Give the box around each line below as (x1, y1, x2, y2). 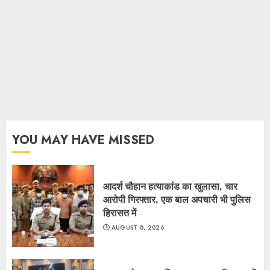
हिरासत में (103, 206, 136, 219)
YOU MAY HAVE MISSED (12, 131, 154, 149)
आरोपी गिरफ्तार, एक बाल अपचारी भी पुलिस (103, 192, 251, 206)
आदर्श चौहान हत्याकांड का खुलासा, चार (103, 179, 237, 193)
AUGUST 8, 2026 (111, 222, 164, 232)
